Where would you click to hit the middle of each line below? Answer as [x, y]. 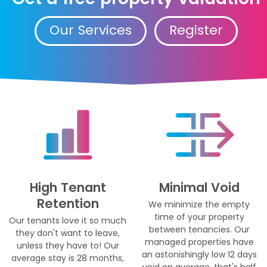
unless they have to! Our [68, 245]
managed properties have [199, 242]
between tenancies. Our [199, 229]
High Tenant [68, 187]
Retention [68, 203]
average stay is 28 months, [68, 258]
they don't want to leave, [68, 233]
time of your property [199, 217]
